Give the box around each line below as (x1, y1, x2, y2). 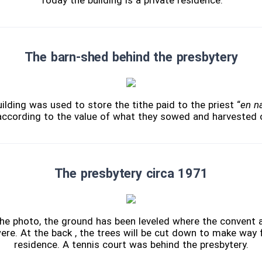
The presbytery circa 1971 (54, 166, 208, 181)
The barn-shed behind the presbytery (24, 50, 238, 65)
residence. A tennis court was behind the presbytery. (13, 239, 249, 251)
